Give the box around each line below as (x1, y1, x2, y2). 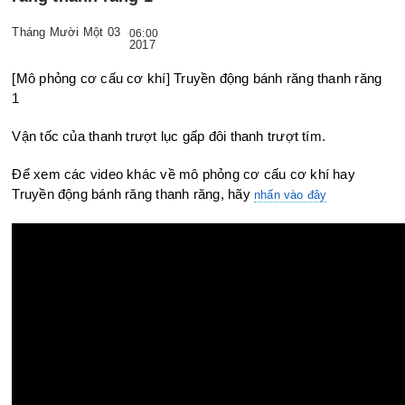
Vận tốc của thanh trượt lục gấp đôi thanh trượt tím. (12, 128, 326, 144)
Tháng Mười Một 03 (12, 25, 121, 39)
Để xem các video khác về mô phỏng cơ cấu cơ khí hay (12, 166, 355, 182)
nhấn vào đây (254, 188, 327, 202)
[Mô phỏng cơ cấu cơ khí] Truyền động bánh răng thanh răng (12, 71, 28, 86)
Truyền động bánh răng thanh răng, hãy (12, 186, 254, 202)
